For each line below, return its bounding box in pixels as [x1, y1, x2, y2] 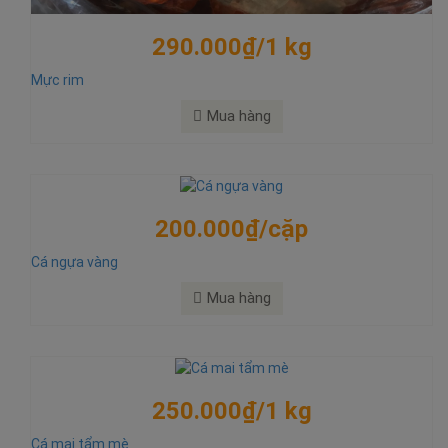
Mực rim [31, 71, 84, 88]
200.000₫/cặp [155, 214, 308, 243]
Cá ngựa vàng [31, 253, 118, 270]
